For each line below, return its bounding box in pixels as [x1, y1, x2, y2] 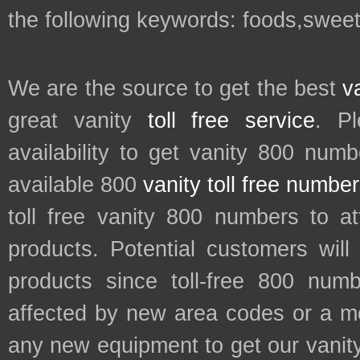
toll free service [147, 108, 316, 133]
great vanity [8, 108, 148, 133]
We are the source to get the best [8, 76, 343, 101]
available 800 [8, 173, 143, 198]
